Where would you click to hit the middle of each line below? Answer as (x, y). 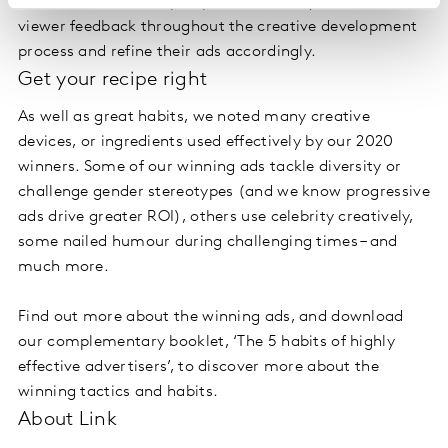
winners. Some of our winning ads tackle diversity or (210, 166)
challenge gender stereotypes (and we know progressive (224, 191)
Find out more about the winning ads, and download (211, 316)
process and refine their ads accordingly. (167, 51)
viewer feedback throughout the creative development (218, 26)
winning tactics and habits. (118, 391)
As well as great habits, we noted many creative (194, 116)
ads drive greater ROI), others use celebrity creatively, (216, 216)
